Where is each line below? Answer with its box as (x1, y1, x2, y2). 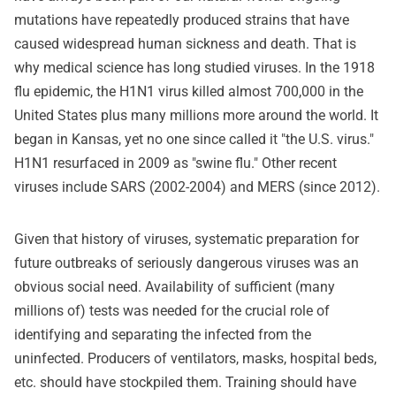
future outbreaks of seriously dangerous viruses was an (14, 255, 359, 271)
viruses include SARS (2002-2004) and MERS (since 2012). (14, 179, 380, 195)
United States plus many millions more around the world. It (14, 107, 378, 124)
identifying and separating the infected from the (14, 326, 311, 343)
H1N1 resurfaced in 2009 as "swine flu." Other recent (14, 155, 337, 171)
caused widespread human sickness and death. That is (14, 35, 356, 52)
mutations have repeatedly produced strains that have (14, 11, 349, 28)
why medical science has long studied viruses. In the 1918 (14, 59, 375, 76)
